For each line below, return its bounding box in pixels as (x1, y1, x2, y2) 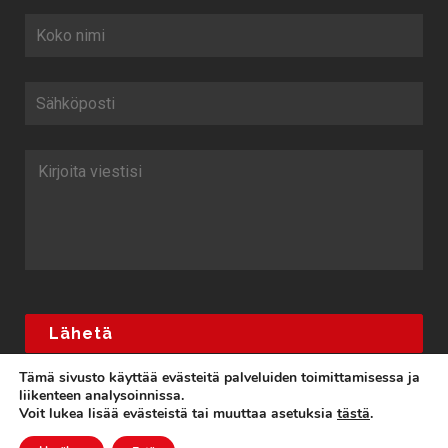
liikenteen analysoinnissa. (19, 386, 184, 405)
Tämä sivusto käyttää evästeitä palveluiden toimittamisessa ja (19, 368, 420, 387)
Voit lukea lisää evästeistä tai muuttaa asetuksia (19, 404, 337, 423)
